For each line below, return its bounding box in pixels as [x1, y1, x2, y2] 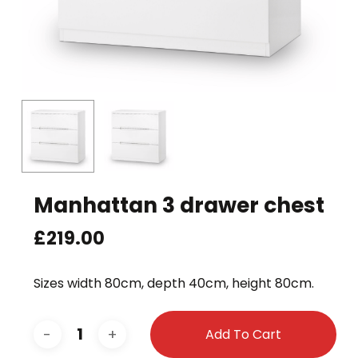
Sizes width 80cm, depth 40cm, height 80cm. [33, 274, 314, 293]
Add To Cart [205, 325, 281, 344]
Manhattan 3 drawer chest [33, 189, 324, 220]
